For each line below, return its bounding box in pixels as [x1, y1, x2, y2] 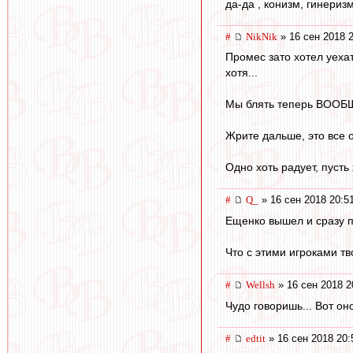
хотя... [225, 66, 258, 80]
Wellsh [246, 279, 275, 292]
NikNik [246, 30, 277, 43]
